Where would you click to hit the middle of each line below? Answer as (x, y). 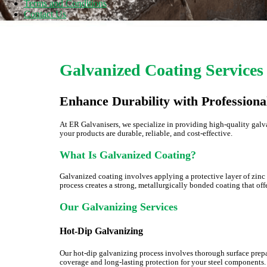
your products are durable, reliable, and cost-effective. (146, 133)
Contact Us (45, 14)
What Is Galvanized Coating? (128, 155)
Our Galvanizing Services (119, 207)
